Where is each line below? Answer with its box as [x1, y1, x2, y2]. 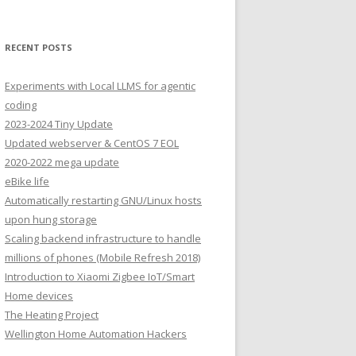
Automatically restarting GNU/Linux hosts [5, 193, 202, 207]
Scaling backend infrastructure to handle [5, 231, 201, 246]
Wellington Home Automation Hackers [5, 327, 187, 341]
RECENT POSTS [5, 41, 72, 53]
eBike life [5, 174, 49, 188]
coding [5, 98, 37, 112]
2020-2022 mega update [5, 155, 119, 169]
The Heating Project [5, 308, 99, 322]
